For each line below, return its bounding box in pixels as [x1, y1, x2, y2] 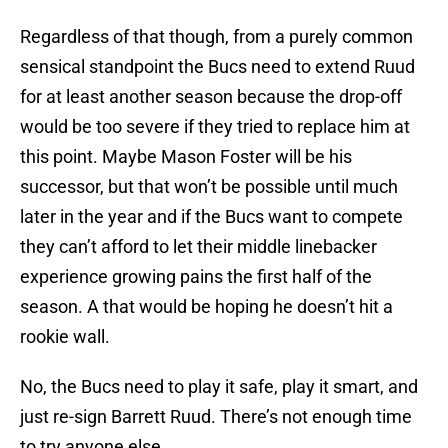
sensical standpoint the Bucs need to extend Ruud [20, 56, 415, 78]
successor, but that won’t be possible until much [20, 176, 398, 198]
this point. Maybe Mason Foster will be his [20, 146, 352, 168]
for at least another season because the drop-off [20, 86, 402, 108]
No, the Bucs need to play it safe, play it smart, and [20, 376, 418, 398]
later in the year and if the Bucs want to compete [20, 206, 403, 228]
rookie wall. [20, 326, 110, 348]
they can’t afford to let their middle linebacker [20, 236, 377, 258]
